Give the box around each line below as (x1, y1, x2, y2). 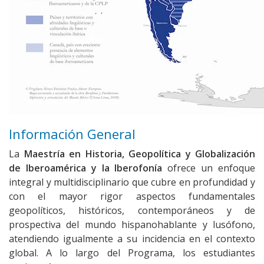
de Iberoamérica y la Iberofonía (9, 161, 163, 175)
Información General (9, 125, 136, 143)
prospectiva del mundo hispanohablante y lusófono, (9, 218, 255, 232)
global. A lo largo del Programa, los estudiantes (9, 246, 255, 260)
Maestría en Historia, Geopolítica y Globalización (24, 147, 255, 161)
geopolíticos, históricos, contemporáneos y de (9, 204, 255, 217)
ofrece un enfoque (162, 161, 256, 175)
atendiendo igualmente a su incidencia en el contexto (9, 232, 255, 246)
